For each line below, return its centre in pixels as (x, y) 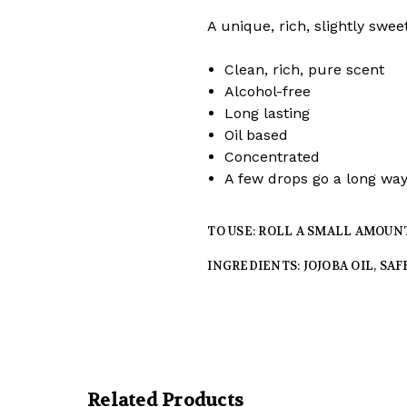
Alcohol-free (267, 92)
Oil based (256, 135)
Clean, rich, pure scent (304, 70)
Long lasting (267, 114)
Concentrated (272, 157)
